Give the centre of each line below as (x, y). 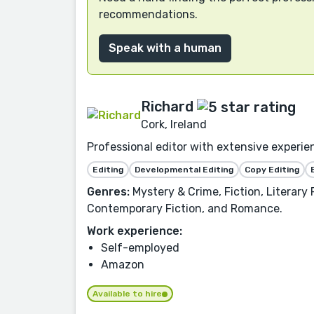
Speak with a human (165, 48)
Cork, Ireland (174, 124)
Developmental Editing (184, 169)
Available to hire (127, 293)
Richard (167, 106)
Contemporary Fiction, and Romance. (185, 208)
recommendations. (148, 15)
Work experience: (135, 231)
